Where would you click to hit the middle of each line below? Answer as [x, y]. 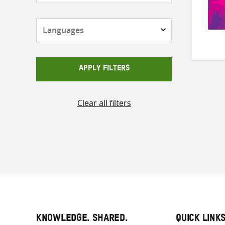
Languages [124, 24]
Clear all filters [104, 103]
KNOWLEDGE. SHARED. [82, 219]
